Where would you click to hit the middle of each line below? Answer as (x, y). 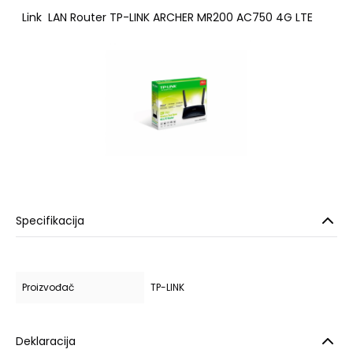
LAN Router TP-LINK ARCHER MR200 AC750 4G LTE (180, 17)
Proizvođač (48, 287)
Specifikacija (50, 221)
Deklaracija (46, 341)
